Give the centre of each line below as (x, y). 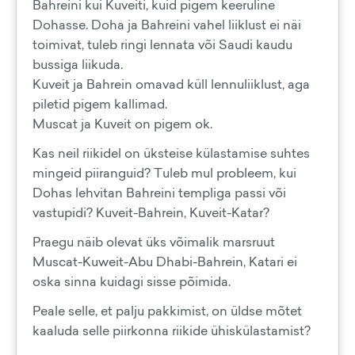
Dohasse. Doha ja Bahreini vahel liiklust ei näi (167, 25)
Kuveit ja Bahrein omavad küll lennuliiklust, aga (171, 84)
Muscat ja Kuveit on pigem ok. (122, 124)
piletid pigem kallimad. (100, 104)
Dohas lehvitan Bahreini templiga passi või (159, 193)
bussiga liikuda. (78, 64)
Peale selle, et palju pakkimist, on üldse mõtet (167, 311)
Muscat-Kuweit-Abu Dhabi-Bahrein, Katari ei (165, 261)
